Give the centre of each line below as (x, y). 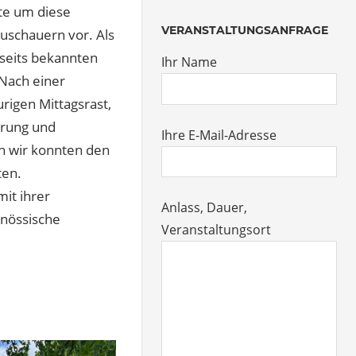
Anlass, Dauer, (205, 208)
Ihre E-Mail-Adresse (219, 135)
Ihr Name (190, 62)
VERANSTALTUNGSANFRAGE (245, 31)
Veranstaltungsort (217, 230)
